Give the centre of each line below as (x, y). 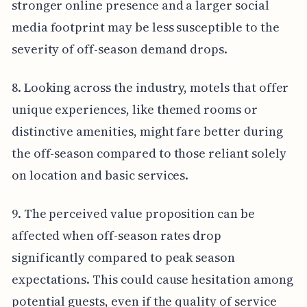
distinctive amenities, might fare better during (147, 131)
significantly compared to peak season (123, 257)
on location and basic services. (100, 175)
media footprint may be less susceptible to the (145, 27)
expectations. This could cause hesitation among (152, 279)
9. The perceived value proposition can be (133, 213)
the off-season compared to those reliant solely (149, 153)
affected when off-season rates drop (116, 235)
